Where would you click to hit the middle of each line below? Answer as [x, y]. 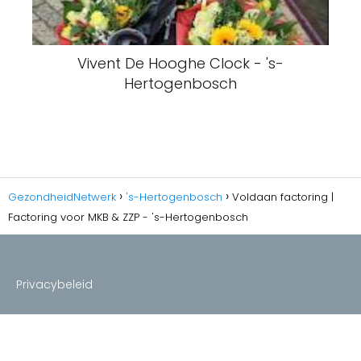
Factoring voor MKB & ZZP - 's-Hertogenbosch [128, 218]
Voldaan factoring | [283, 197]
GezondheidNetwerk [62, 197]
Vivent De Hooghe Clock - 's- [180, 64]
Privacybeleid [54, 285]
